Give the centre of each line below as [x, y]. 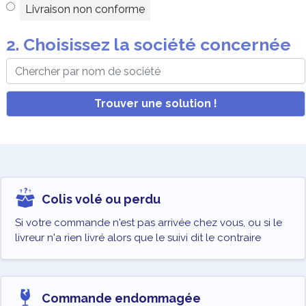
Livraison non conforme [85, 9]
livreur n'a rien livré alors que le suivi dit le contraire [138, 238]
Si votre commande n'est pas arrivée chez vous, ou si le [149, 223]
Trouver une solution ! [156, 103]
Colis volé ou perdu [100, 199]
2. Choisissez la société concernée [149, 44]
